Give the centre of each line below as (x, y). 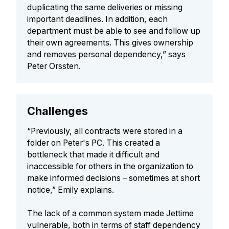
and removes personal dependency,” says (107, 55)
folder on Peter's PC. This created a (94, 143)
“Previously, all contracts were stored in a (105, 131)
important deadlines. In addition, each (98, 19)
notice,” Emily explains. (71, 190)
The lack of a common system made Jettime (111, 213)
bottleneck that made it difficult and (94, 154)
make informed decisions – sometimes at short (114, 178)
